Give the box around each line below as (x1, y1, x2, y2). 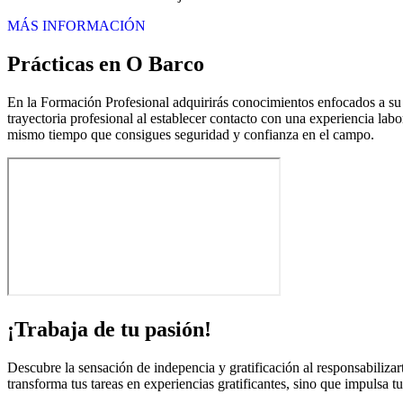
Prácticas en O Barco (7, 51, 204, 76)
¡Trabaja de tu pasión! (7, 317, 211, 341)
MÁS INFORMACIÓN (7, 18, 146, 33)
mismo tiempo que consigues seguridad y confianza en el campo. (7, 126, 374, 142)
